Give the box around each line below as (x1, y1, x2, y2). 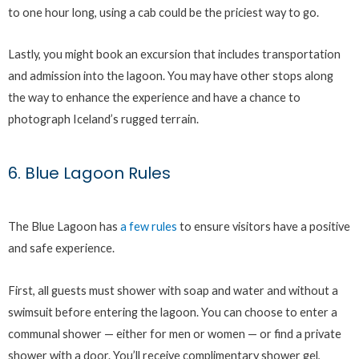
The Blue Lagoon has (8, 220, 120, 234)
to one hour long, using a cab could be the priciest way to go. (8, 5, 319, 19)
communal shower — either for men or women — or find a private (8, 326, 341, 341)
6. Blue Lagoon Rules (8, 162, 171, 185)
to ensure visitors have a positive (177, 220, 350, 234)
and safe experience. (8, 241, 115, 256)
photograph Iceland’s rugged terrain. (8, 112, 199, 127)
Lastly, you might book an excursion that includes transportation (8, 47, 341, 62)
